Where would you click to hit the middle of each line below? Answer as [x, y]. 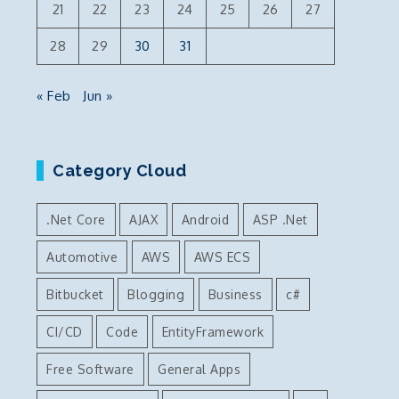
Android [205, 219]
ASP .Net [280, 219]
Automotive [82, 256]
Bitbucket [75, 294]
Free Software [90, 369]
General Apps [199, 369]
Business [235, 294]
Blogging [156, 294]
